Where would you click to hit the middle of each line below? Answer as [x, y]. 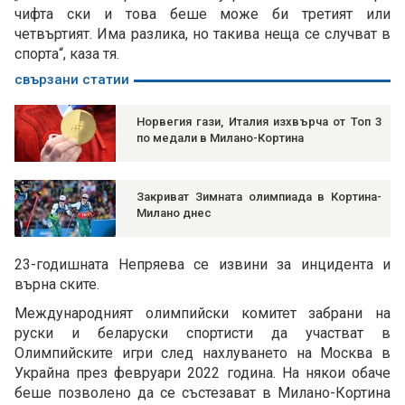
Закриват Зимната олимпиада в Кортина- [259, 197]
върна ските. [57, 285]
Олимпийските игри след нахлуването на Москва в [202, 353]
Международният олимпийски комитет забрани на [202, 314]
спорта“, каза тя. [67, 54]
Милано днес [174, 213]
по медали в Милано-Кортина [220, 138]
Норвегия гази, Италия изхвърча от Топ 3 [259, 122]
